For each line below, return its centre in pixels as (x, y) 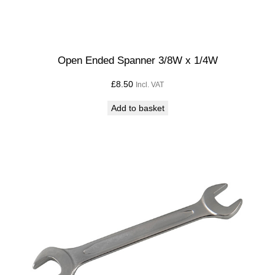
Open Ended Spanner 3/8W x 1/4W (137, 60)
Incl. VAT (150, 84)
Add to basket (137, 108)
